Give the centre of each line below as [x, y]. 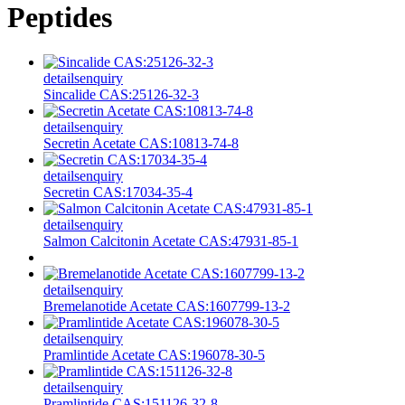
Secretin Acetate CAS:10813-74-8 [141, 143]
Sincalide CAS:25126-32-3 [121, 94]
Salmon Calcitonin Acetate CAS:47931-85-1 [171, 240]
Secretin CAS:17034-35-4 [118, 192]
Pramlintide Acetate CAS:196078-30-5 [154, 354]
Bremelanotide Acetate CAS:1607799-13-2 [167, 306]
